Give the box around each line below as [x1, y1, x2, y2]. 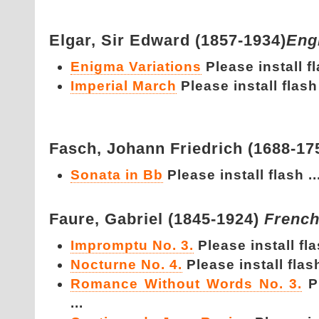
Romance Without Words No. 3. [70, 276, 303, 291]
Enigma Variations [70, 59, 202, 74]
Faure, [49, 210, 105, 228]
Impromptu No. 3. [70, 238, 194, 253]
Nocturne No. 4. [70, 257, 182, 272]
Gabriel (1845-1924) [105, 210, 264, 228]
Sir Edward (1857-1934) [101, 31, 286, 49]
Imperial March [70, 78, 177, 93]
